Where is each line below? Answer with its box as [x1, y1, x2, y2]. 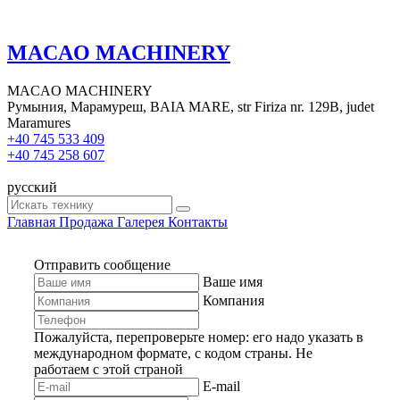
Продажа [59, 213, 113, 229]
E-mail [203, 378, 240, 394]
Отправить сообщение [34, 256, 171, 272]
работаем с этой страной [34, 361, 183, 377]
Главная [7, 213, 55, 229]
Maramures [7, 114, 71, 130]
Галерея [117, 213, 164, 229]
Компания [203, 292, 264, 308]
